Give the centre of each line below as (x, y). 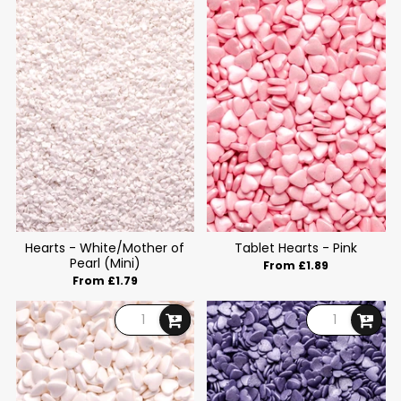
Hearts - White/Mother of (105, 248)
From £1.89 (296, 265)
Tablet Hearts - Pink (296, 248)
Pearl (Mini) (105, 264)
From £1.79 (105, 280)
